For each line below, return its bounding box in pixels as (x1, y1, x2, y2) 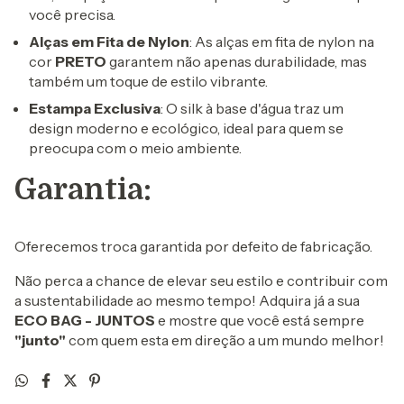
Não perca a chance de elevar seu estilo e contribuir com (14, 271, 388, 290)
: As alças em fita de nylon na (189, 32, 374, 51)
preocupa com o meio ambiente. (29, 139, 242, 158)
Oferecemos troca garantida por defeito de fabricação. (14, 237, 372, 256)
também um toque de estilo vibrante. (29, 72, 268, 91)
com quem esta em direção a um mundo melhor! (69, 331, 384, 350)
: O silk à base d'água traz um (161, 99, 344, 118)
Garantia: (14, 172, 151, 207)
